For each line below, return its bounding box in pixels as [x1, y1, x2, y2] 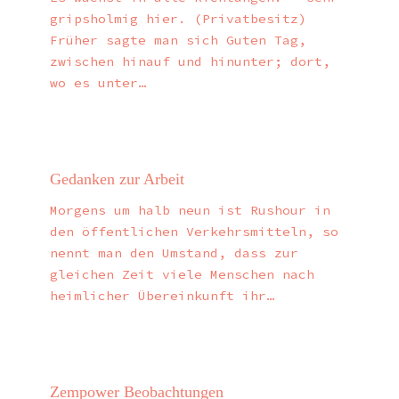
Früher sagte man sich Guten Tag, [50, 31, 307, 48]
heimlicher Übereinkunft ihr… [50, 288, 275, 305]
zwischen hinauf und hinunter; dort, [50, 53, 331, 69]
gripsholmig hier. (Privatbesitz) [50, 10, 323, 27]
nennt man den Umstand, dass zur [50, 245, 299, 262]
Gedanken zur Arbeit [50, 169, 185, 188]
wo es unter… [50, 74, 147, 91]
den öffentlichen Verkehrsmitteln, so [50, 224, 339, 240]
